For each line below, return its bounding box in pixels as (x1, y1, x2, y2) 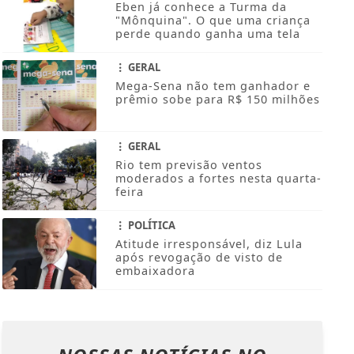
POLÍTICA (125, 218, 175, 233)
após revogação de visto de (115, 250, 283, 265)
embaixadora (115, 263, 195, 279)
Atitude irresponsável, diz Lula (115, 236, 303, 252)
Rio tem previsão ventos (115, 157, 262, 173)
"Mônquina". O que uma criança (115, 13, 311, 28)
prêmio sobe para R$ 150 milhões (115, 92, 320, 107)
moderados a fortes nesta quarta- (115, 171, 322, 186)
